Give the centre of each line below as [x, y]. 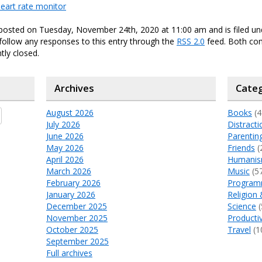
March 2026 [68, 171]
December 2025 [76, 206]
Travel [239, 230]
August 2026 [70, 113]
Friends [241, 148]
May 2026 [65, 148]
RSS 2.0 [191, 42]
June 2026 [65, 136]
